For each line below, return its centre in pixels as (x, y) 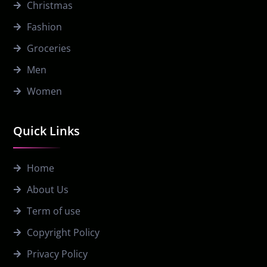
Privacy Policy (57, 254)
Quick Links (47, 131)
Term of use (53, 211)
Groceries (49, 49)
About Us (47, 190)
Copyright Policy (63, 233)
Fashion (44, 27)
